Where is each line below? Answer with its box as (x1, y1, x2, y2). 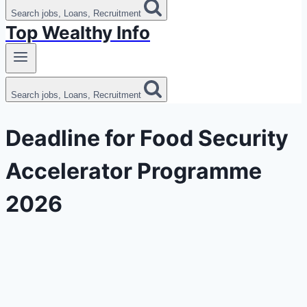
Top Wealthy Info (5, 22, 150, 43)
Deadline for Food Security (5, 124, 288, 151)
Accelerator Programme (5, 157, 262, 184)
